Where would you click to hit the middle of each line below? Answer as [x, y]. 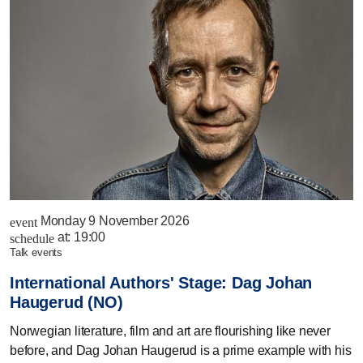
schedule [32, 238]
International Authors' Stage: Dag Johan [161, 282]
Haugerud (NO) [66, 302]
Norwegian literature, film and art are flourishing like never [170, 331]
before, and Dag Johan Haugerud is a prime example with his [181, 350]
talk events [39, 252]
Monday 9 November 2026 [115, 220]
